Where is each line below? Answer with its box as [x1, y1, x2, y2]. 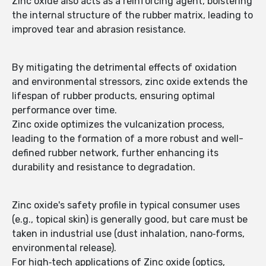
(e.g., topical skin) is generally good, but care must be [12, 214, 248, 226]
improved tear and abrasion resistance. [12, 24, 186, 36]
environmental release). [12, 242, 116, 254]
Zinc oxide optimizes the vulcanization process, [12, 119, 224, 131]
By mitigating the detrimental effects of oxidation [12, 62, 237, 74]
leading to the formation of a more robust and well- [12, 133, 243, 145]
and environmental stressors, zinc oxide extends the [12, 76, 248, 88]
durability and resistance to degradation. [12, 161, 195, 173]
